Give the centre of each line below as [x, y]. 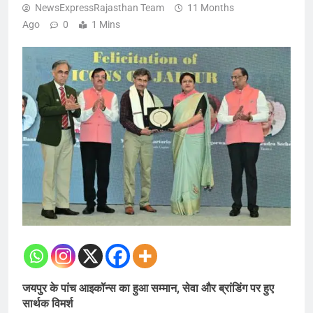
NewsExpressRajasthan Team [100, 8]
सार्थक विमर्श [48, 303]
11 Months [211, 8]
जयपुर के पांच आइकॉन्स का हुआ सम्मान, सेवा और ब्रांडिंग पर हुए [148, 288]
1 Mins [106, 25]
